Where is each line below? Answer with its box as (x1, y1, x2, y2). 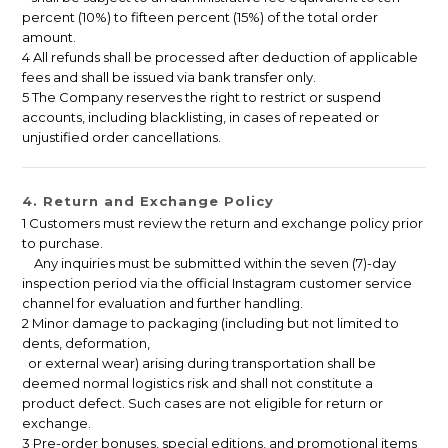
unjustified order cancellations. (22, 129, 221, 146)
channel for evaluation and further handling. (22, 295, 303, 312)
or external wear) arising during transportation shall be (22, 355, 376, 372)
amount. (22, 29, 76, 46)
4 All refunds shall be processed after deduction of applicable (22, 49, 418, 66)
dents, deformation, (22, 335, 153, 352)
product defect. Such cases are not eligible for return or (22, 395, 383, 412)
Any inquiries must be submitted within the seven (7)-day (22, 255, 396, 272)
